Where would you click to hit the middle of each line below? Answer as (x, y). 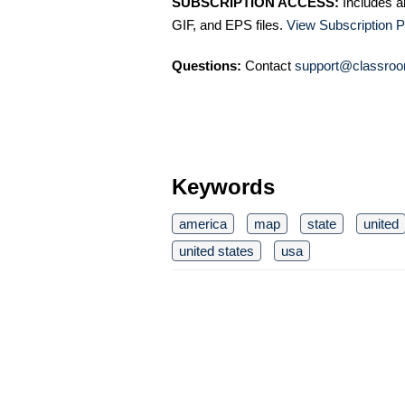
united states (217, 251)
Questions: (207, 66)
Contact (268, 66)
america (203, 224)
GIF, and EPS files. (229, 25)
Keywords (223, 187)
